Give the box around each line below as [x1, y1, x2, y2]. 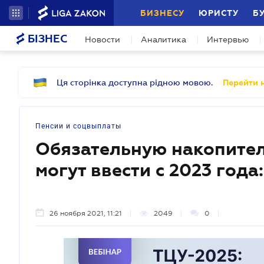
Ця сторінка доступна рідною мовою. [57, 78, 213, 87]
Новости [85, 35, 120, 44]
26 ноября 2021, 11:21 [49, 209, 122, 217]
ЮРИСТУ [199, 8, 239, 18]
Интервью [207, 35, 249, 44]
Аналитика [141, 35, 186, 44]
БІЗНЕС [25, 33, 67, 45]
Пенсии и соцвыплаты [35, 122, 121, 130]
